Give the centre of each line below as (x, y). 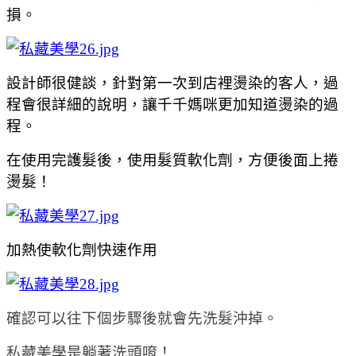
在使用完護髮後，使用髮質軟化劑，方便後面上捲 (172, 160)
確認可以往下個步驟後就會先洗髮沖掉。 (142, 318)
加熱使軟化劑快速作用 (82, 250)
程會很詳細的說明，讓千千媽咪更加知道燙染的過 (172, 104)
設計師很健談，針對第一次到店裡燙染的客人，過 (172, 83)
